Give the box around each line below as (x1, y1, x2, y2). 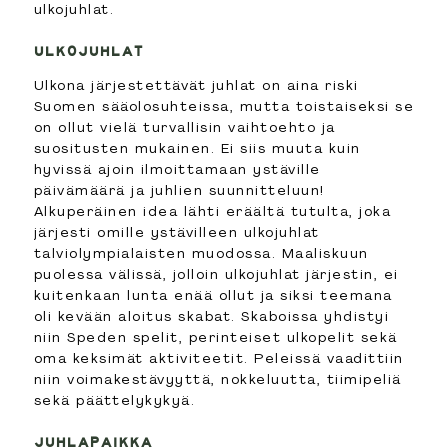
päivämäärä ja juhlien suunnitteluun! (33, 181, 325, 200)
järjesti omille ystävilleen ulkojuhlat (33, 223, 320, 242)
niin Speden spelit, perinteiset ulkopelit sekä (33, 328, 398, 347)
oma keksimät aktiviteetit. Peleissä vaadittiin (33, 349, 404, 368)
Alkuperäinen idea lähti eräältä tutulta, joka (33, 202, 392, 221)
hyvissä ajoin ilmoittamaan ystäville (33, 160, 321, 179)
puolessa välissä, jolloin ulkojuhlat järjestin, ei (33, 265, 399, 284)
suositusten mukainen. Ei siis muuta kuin (33, 139, 361, 158)
